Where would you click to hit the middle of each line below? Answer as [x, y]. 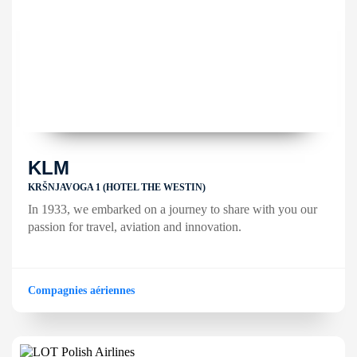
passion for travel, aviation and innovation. [135, 227]
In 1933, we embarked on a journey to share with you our [173, 209]
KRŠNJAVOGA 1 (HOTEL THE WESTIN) [117, 187]
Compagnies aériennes [81, 290]
